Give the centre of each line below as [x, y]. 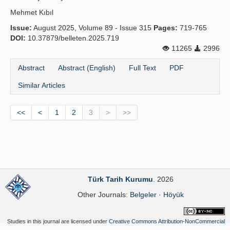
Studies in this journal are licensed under [58, 221]
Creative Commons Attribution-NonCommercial [167, 221]
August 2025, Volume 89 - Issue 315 [93, 28]
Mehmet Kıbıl [32, 12]
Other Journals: [103, 195]
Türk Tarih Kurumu [120, 179]
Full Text [142, 68]
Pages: [166, 28]
